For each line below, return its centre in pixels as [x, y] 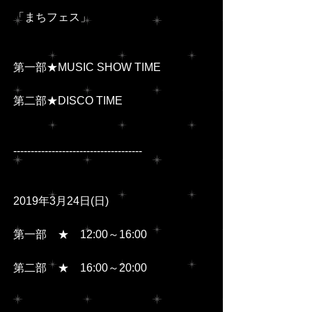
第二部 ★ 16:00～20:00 [80, 268]
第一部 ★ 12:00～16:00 [80, 235]
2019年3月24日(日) [61, 201]
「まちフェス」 [52, 17]
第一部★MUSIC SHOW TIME [87, 68]
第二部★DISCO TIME [68, 101]
